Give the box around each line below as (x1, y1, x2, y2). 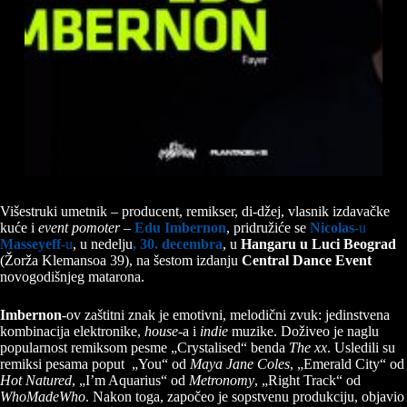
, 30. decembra (133, 236, 223, 253)
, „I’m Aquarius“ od (72, 372, 189, 389)
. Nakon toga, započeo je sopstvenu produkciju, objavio (85, 389, 404, 405)
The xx (289, 340, 327, 356)
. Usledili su (327, 340, 395, 356)
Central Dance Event (242, 253, 372, 269)
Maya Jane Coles (190, 356, 290, 372)
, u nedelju (73, 236, 133, 253)
